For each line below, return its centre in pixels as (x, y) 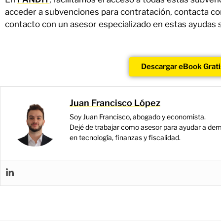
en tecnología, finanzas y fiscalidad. (125, 137)
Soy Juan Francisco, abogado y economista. (138, 116)
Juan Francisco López (115, 103)
